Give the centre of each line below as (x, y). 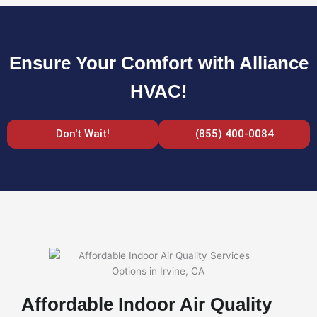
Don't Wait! (83, 134)
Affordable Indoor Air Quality (146, 304)
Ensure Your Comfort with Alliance (158, 63)
